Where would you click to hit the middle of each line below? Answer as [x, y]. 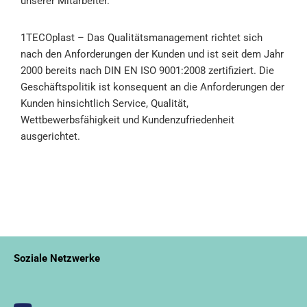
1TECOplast [48, 37]
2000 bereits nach [62, 70]
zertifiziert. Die [240, 70]
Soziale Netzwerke [57, 258]
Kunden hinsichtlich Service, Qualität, [105, 103]
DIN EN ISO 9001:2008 [155, 70]
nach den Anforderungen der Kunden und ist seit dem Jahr [152, 54]
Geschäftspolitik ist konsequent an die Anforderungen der [152, 87]
